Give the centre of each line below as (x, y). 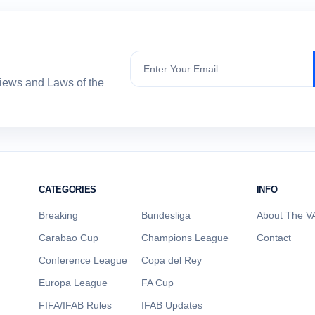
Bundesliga (166, 215)
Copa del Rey (171, 260)
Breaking (59, 215)
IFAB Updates (172, 305)
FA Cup (157, 283)
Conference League (83, 260)
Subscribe (155, 58)
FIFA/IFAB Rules (76, 305)
